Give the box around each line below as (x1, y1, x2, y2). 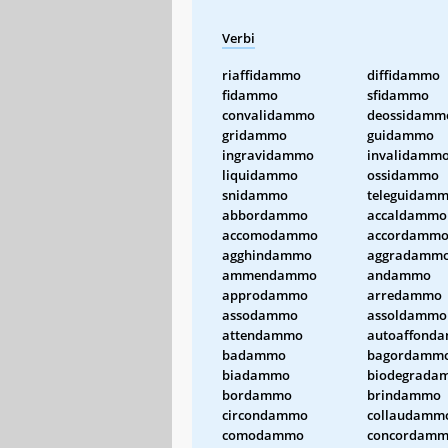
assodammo (222, 305, 298, 324)
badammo (222, 345, 286, 364)
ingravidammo (222, 145, 314, 164)
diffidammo (367, 65, 440, 84)
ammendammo (222, 265, 317, 284)
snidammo (222, 185, 288, 204)
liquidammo (222, 165, 298, 184)
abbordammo (222, 205, 308, 224)
